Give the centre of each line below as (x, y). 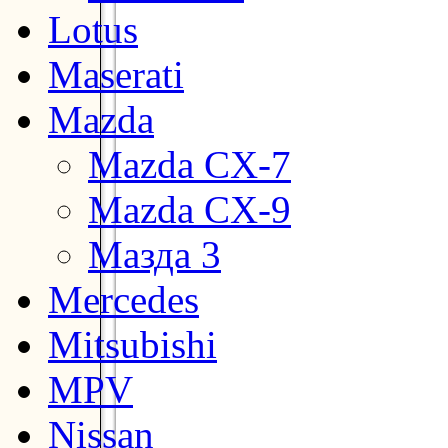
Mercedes (123, 299)
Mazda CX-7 (189, 164)
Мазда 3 (154, 254)
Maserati (116, 74)
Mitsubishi (132, 344)
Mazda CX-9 (189, 209)
